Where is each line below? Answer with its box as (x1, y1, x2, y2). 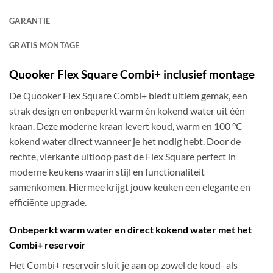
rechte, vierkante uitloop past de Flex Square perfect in (9, 150, 236, 162)
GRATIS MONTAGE (9, 40, 80, 51)
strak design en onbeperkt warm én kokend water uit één (9, 104, 245, 116)
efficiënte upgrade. (9, 196, 87, 208)
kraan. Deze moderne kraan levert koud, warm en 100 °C (9, 119, 243, 132)
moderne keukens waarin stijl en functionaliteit (9, 165, 205, 177)
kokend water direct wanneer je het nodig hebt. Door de (9, 135, 241, 147)
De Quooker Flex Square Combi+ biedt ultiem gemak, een (9, 89, 247, 101)
